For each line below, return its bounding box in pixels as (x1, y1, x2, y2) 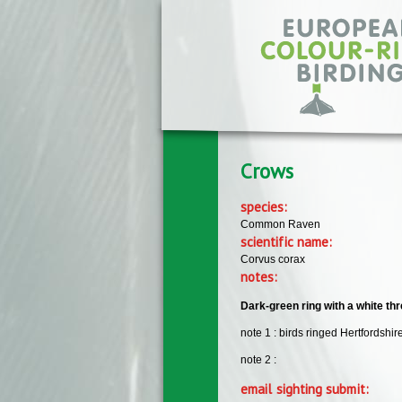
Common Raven (240, 217, 320, 231)
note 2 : (240, 353, 276, 366)
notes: (240, 267, 282, 285)
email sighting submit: (240, 380, 372, 398)
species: (240, 197, 292, 215)
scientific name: (240, 232, 336, 250)
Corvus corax (240, 252, 305, 266)
